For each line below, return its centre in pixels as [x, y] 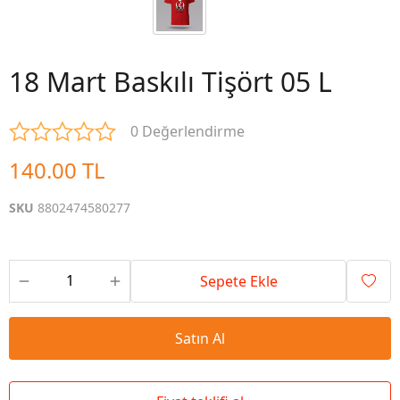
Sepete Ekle [238, 281]
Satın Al [200, 338]
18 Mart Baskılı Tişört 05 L [171, 82]
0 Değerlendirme [187, 131]
